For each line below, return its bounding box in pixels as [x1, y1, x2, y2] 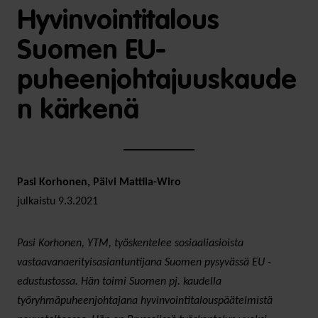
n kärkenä [17, 97, 139, 125]
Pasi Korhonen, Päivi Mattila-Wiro [17, 176, 181, 188]
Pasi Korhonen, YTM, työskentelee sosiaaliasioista [17, 237, 243, 249]
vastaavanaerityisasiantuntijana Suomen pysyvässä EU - [17, 256, 271, 268]
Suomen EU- [17, 37, 166, 65]
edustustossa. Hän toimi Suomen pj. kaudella [17, 275, 221, 287]
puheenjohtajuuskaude [17, 67, 297, 95]
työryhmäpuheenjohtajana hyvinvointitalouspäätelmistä [17, 295, 273, 307]
